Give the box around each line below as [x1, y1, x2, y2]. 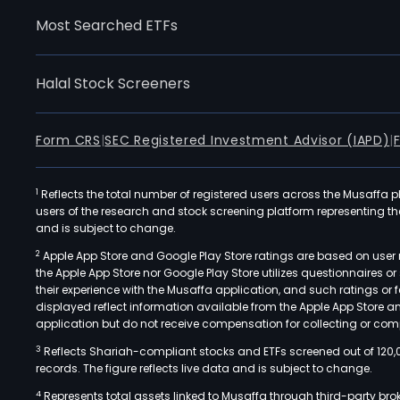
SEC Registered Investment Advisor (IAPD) [104, 131, 390, 149]
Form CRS [36, 131, 101, 149]
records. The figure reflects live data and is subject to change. [36, 361, 372, 376]
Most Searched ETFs [36, 15, 178, 36]
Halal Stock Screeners [36, 73, 190, 94]
